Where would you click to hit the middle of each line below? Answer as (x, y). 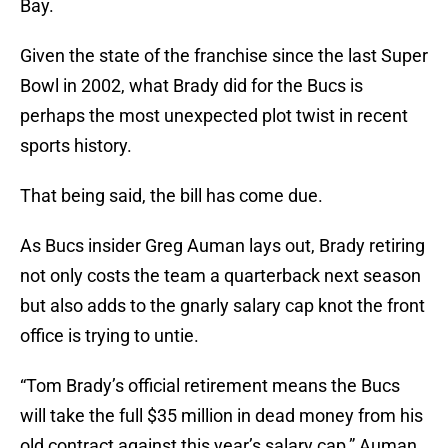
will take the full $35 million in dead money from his (221, 416)
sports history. (76, 146)
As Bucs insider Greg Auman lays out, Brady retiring (222, 246)
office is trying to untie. (109, 336)
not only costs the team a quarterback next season (220, 276)
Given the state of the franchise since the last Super (224, 56)
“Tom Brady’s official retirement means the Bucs (210, 386)
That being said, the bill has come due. (171, 196)
